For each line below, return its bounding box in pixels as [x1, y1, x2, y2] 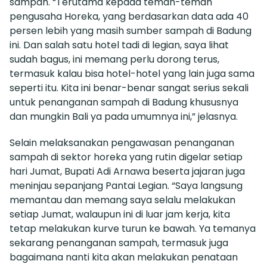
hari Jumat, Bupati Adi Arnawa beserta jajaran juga [10, 164, 245, 178]
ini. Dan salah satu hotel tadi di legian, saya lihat [10, 38, 229, 52]
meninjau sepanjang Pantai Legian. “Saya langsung [10, 178, 243, 193]
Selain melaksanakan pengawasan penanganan [10, 135, 234, 150]
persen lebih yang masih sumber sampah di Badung [10, 23, 252, 38]
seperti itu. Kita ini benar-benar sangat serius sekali [10, 80, 249, 95]
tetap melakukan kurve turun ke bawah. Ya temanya [10, 221, 256, 235]
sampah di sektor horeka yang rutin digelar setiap [10, 150, 243, 164]
